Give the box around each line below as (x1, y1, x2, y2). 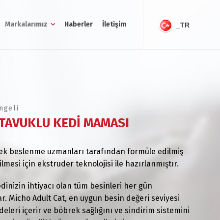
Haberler (64, 20, 93, 28)
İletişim (102, 20, 126, 28)
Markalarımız (5, 20, 48, 28)
